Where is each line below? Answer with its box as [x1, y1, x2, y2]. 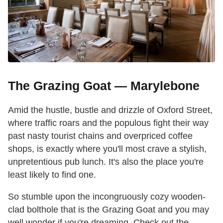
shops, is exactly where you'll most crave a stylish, [8, 144, 207, 154]
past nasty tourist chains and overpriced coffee [8, 131, 193, 141]
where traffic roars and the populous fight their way [8, 118, 209, 128]
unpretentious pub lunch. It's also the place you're [8, 157, 204, 167]
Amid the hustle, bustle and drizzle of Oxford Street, [8, 105, 213, 115]
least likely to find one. [8, 170, 96, 180]
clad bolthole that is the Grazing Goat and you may [8, 205, 209, 215]
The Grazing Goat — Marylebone [8, 79, 200, 93]
